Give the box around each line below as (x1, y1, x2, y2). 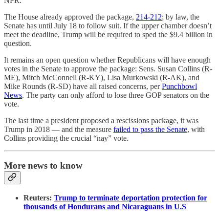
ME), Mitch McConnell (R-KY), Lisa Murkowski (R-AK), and (4, 73, 199, 82)
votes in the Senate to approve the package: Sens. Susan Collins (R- (4, 64, 212, 73)
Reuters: (23, 193, 54, 202)
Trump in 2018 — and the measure (4, 125, 113, 133)
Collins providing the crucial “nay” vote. (4, 133, 129, 142)
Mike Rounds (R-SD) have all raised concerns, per (4, 82, 162, 90)
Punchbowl (162, 82, 197, 90)
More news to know (4, 160, 83, 171)
